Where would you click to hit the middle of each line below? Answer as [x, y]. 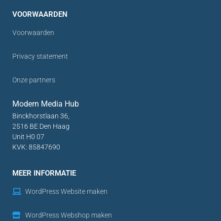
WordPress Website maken [66, 191]
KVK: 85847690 [37, 147]
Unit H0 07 [28, 137]
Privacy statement [40, 56]
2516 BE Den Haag [41, 127]
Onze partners [34, 80]
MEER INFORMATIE [44, 173]
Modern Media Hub [46, 104]
